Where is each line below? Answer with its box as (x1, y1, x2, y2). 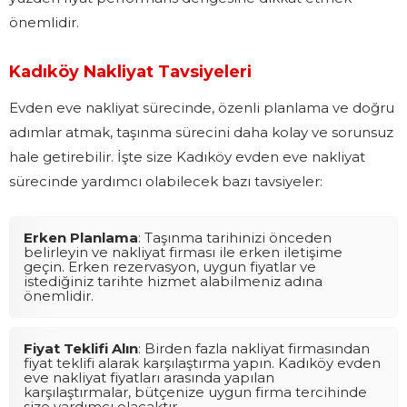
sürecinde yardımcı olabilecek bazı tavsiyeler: (9, 172, 323, 190)
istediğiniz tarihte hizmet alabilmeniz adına (24, 272, 323, 290)
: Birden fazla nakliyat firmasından (138, 339, 370, 357)
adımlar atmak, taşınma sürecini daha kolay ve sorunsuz (9, 123, 393, 141)
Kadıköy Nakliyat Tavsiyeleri (9, 61, 252, 82)
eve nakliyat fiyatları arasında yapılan (24, 368, 274, 386)
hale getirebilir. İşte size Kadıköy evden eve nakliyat (9, 147, 365, 165)
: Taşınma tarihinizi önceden (138, 228, 332, 246)
